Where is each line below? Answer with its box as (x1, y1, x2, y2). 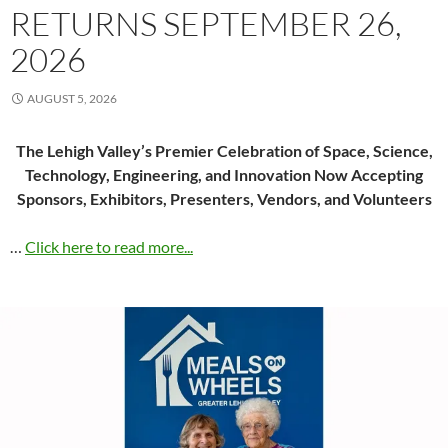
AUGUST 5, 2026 (27, 91, 117, 107)
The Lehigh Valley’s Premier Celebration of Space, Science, (15, 141, 433, 161)
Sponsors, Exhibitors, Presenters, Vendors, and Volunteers (16, 189, 432, 209)
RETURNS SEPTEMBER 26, (10, 3, 402, 45)
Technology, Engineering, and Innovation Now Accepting (25, 165, 423, 185)
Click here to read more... (25, 237, 193, 257)
